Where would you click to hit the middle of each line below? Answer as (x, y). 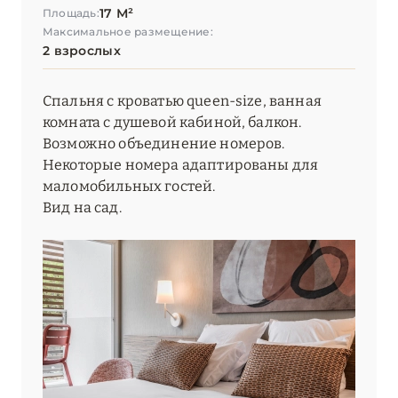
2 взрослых (82, 51)
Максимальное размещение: (128, 32)
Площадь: (71, 13)
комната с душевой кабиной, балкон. (172, 123)
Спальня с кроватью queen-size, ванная (182, 101)
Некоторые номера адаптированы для (181, 165)
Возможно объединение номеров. (164, 144)
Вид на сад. (82, 208)
